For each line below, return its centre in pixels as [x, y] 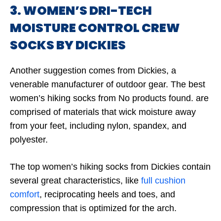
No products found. [156, 98]
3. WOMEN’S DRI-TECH [81, 11]
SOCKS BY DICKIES [68, 45]
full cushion [163, 181]
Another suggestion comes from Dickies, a [93, 71]
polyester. [29, 140]
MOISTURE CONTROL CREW [95, 28]
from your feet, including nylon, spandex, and [98, 126]
